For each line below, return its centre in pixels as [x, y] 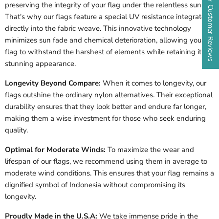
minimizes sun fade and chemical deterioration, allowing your [104, 40]
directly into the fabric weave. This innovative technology [98, 29]
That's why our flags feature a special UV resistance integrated [107, 17]
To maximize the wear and [151, 150]
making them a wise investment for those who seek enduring [105, 119]
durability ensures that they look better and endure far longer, [106, 107]
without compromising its [144, 185]
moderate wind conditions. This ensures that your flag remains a [109, 173]
